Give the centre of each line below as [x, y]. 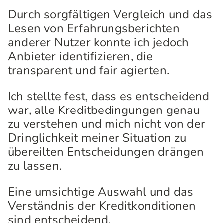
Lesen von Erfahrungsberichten [94, 28]
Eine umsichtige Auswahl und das [101, 192]
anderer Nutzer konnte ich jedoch [99, 42]
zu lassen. [35, 166]
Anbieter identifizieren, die [81, 56]
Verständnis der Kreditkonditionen [102, 206]
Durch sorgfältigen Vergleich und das [110, 14]
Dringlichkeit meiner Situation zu [97, 138]
